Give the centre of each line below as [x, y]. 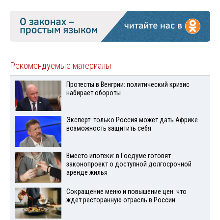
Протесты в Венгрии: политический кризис [128, 84]
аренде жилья [87, 173]
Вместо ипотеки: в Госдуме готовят [118, 156]
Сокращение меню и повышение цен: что [126, 192]
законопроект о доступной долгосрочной [129, 165]
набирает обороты [93, 93]
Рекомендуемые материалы [61, 66]
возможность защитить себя [109, 129]
